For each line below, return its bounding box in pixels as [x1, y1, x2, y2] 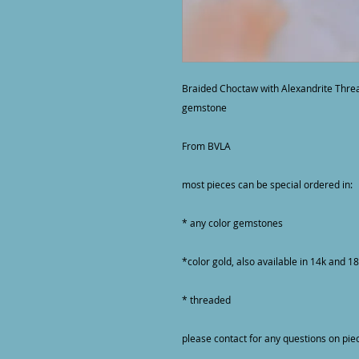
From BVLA [182, 139, 231, 152]
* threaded [182, 293, 231, 306]
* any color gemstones [182, 216, 283, 229]
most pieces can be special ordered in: [182, 178, 353, 191]
